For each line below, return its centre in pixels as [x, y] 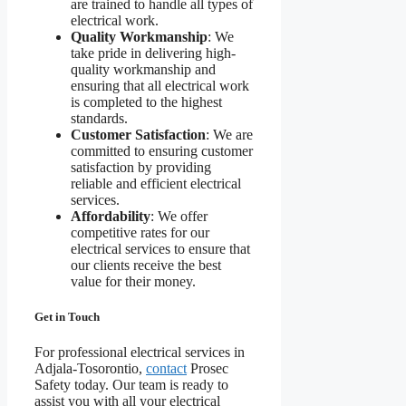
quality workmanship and [143, 69]
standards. [99, 118]
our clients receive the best [146, 265]
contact [166, 368]
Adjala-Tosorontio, [90, 368]
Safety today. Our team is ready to [131, 384]
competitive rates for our [140, 232]
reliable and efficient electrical [156, 183]
